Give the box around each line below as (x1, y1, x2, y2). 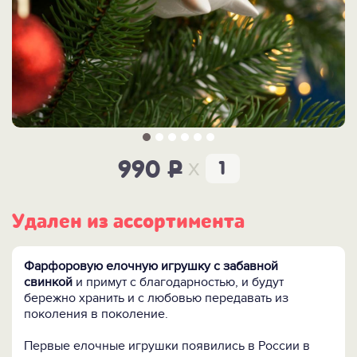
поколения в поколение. (24, 306, 168, 323)
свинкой (24, 274, 73, 291)
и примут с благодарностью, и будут (73, 274, 284, 291)
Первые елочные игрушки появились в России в (24, 338, 310, 355)
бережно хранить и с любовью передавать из (24, 290, 288, 307)
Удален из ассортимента (12, 209, 245, 235)
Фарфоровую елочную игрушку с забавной (24, 258, 278, 275)
